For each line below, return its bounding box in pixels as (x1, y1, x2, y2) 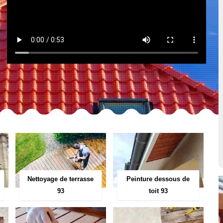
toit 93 (148, 187, 168, 195)
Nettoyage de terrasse (27, 175, 94, 183)
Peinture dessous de (126, 175, 190, 183)
